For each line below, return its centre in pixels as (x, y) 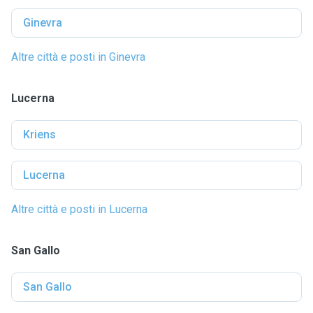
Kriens (39, 134)
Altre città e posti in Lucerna (79, 209)
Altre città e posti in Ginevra (78, 57)
